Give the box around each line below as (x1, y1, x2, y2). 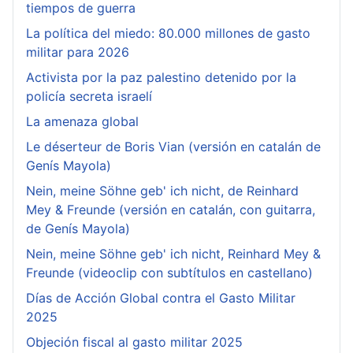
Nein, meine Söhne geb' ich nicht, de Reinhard (26, 183, 299, 199)
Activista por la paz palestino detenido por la (26, 69, 296, 85)
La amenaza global (26, 113, 139, 129)
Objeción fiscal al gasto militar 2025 (26, 334, 243, 350)
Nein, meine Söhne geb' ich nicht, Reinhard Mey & (26, 246, 321, 262)
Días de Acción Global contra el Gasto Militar (26, 290, 295, 306)
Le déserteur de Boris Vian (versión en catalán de (26, 139, 321, 154)
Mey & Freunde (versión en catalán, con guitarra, (26, 202, 315, 217)
